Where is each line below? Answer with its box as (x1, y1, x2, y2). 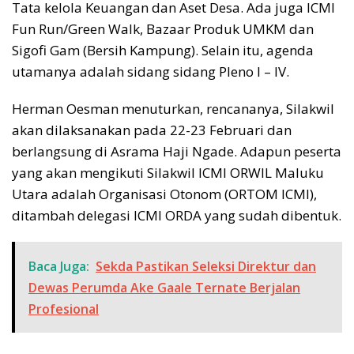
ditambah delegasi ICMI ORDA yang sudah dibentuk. (12, 206, 341, 225)
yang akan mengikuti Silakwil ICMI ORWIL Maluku (12, 164, 324, 183)
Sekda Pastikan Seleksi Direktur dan (96, 258, 316, 276)
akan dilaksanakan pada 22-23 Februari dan (12, 121, 292, 140)
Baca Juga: (28, 258, 89, 276)
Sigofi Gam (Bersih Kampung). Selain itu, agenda (12, 41, 314, 60)
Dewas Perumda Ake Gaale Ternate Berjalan (28, 279, 300, 297)
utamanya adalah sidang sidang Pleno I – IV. (12, 62, 289, 81)
